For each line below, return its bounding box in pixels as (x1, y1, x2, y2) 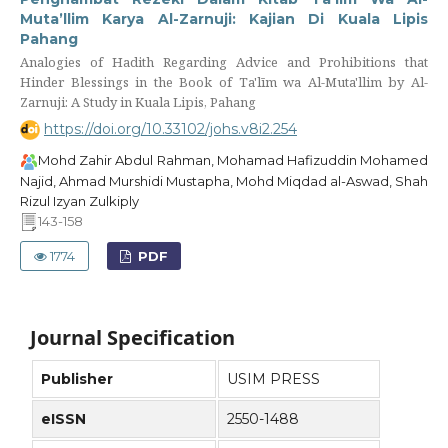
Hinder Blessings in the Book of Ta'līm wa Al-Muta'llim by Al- (19, 73, 429, 92)
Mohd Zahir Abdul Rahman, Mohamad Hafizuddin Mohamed (37, 152, 429, 169)
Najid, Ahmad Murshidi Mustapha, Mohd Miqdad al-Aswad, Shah (19, 172, 429, 189)
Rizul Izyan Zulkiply (19, 192, 139, 209)
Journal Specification (30, 324, 235, 352)
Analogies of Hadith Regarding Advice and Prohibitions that (19, 53, 429, 72)
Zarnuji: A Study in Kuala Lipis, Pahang (19, 93, 256, 112)
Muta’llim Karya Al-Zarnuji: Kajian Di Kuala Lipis (19, 10, 429, 29)
